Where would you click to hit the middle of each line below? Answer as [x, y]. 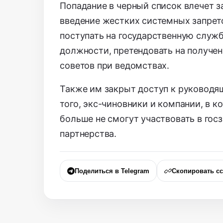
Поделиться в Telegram [112, 171]
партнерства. [88, 134]
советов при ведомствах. [115, 66]
